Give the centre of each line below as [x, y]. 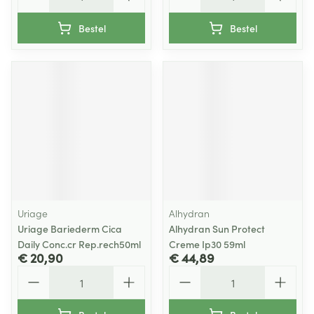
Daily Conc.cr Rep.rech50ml [79, 244]
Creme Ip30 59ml [207, 244]
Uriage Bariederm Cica [70, 228]
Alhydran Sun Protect [217, 228]
